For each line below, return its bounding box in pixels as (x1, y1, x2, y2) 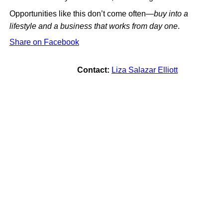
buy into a (153, 9, 188, 18)
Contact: (77, 65, 110, 74)
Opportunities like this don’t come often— (9, 9, 154, 18)
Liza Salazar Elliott (111, 65, 178, 74)
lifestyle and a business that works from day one (9, 21, 178, 30)
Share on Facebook (9, 37, 79, 46)
